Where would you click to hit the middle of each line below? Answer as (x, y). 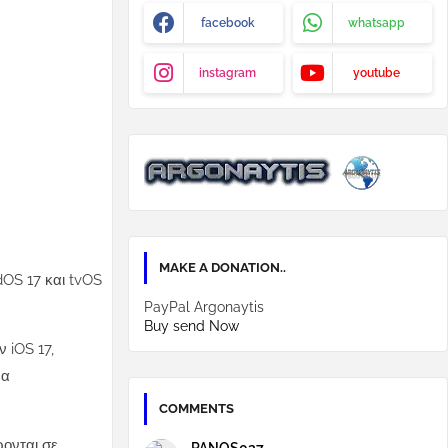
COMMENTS (196, 408)
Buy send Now (191, 326)
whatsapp (376, 23)
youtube (376, 73)
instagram (227, 73)
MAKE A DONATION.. (222, 267)
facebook (227, 23)
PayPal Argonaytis (204, 307)
